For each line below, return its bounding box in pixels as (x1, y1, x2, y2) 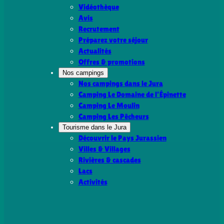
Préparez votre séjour (78, 35, 148, 44)
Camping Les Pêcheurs (78, 112, 149, 121)
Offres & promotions (78, 57, 145, 66)
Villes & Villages (78, 144, 130, 153)
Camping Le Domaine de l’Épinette (78, 90, 186, 99)
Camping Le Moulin (78, 101, 139, 110)
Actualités (78, 46, 111, 55)
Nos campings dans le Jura (78, 79, 163, 88)
